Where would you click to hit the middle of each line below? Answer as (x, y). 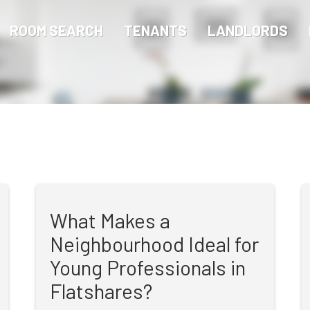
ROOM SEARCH (56, 30)
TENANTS (155, 30)
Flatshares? (101, 291)
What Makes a (110, 220)
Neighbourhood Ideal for (155, 244)
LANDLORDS (248, 30)
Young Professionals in (148, 267)
